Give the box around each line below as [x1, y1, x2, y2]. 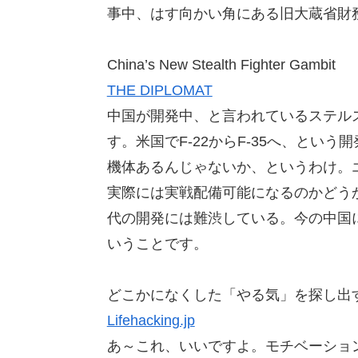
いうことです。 [106, 235, 208, 252]
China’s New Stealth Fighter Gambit [106, 56, 336, 73]
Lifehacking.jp [106, 312, 195, 329]
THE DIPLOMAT [106, 82, 213, 98]
